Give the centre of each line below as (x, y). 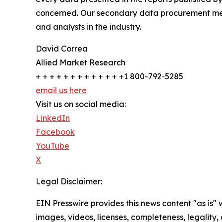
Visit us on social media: (81, 104)
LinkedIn (53, 118)
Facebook (55, 132)
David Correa (62, 49)
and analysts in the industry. (88, 27)
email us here (61, 90)
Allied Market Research (81, 63)
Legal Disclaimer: (69, 182)
